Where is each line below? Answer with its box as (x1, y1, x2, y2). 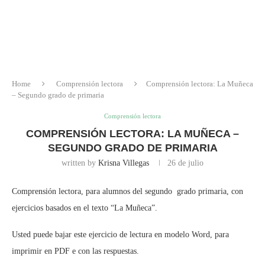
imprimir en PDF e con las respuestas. (12, 246, 139, 256)
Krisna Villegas (98, 158, 149, 167)
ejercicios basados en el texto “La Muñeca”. (12, 203, 157, 212)
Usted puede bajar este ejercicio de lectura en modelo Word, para (12, 230, 229, 239)
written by (62, 158, 98, 167)
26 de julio (167, 158, 203, 167)
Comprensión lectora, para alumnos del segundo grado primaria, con (12, 186, 243, 196)
